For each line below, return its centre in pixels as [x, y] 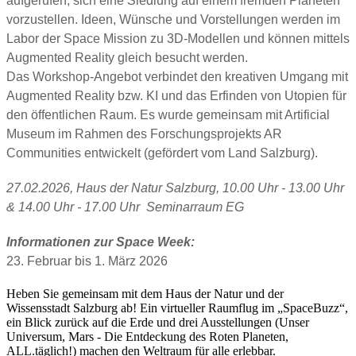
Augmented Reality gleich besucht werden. [127, 57]
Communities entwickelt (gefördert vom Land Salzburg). [162, 153]
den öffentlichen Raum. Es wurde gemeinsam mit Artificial [168, 114]
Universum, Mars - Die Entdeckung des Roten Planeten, [147, 336]
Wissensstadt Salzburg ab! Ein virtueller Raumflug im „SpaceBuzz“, [177, 308]
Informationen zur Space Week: [101, 242]
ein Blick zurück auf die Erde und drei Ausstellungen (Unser [158, 322]
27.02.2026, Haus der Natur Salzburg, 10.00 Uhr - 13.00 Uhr [175, 188]
